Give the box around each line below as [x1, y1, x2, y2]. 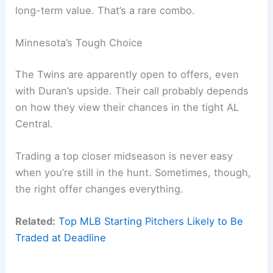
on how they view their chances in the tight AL [15, 101, 239, 113]
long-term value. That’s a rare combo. [15, 4, 196, 16]
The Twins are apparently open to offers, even [15, 68, 239, 80]
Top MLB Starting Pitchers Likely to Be [58, 215, 244, 227]
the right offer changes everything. [15, 182, 184, 195]
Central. [15, 117, 54, 130]
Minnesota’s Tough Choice [15, 36, 143, 49]
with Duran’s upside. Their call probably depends [15, 84, 249, 97]
